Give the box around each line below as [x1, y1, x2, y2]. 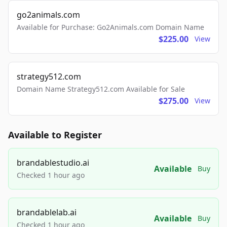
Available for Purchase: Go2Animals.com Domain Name [17, 22, 204, 32]
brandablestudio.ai [17, 157, 89, 168]
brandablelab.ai [17, 207, 77, 218]
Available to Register [8, 129, 102, 141]
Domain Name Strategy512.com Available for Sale [17, 84, 185, 94]
